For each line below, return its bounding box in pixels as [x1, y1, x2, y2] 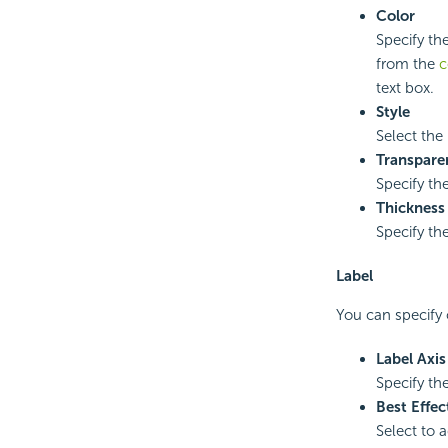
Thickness [375, 198, 445, 217]
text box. [375, 78, 434, 97]
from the [375, 54, 439, 73]
